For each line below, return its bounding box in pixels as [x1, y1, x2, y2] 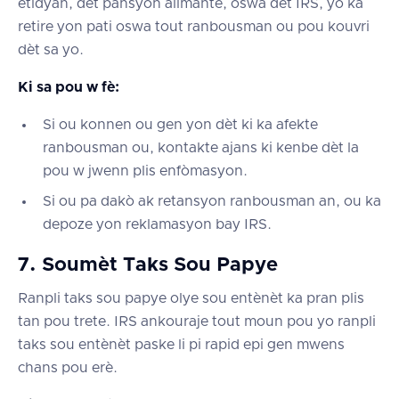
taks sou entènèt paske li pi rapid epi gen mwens [18, 337, 345, 352]
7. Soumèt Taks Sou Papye [18, 255, 278, 275]
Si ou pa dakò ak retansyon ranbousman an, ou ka [43, 193, 381, 208]
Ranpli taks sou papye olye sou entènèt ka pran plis [18, 290, 364, 305]
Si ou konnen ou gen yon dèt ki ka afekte [43, 117, 318, 132]
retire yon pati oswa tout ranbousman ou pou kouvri [18, 19, 370, 34]
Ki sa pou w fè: [18, 79, 119, 94]
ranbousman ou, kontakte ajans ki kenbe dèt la [43, 140, 359, 155]
